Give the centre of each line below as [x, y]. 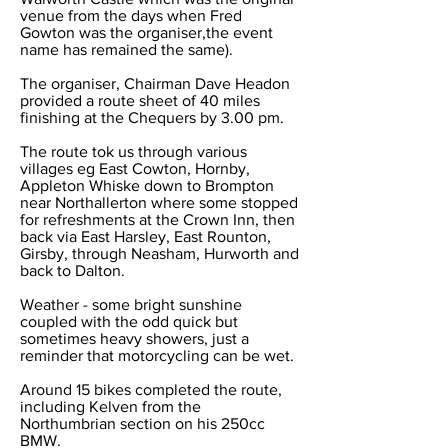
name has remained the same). [126, 49]
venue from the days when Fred [131, 15]
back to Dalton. [72, 270]
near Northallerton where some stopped [159, 202]
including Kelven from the [110, 406]
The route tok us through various [133, 151]
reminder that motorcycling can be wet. [157, 355]
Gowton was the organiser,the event [146, 32]
